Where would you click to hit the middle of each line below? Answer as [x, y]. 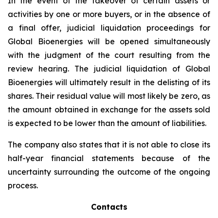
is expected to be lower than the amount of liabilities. [107, 123]
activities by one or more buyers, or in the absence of [109, 14]
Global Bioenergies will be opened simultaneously [109, 41]
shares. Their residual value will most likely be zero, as [109, 96]
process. [23, 185]
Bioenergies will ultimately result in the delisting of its [109, 82]
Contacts [109, 207]
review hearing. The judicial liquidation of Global [109, 69]
